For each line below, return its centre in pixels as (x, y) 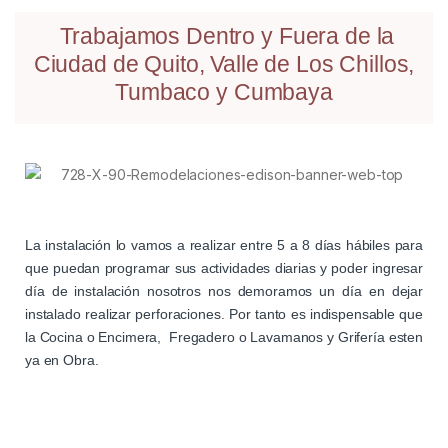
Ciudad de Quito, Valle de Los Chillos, (224, 63)
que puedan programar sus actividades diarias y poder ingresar (224, 268)
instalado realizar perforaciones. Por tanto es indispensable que (224, 314)
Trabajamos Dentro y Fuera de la (224, 35)
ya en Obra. (62, 360)
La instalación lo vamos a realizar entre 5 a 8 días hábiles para (224, 245)
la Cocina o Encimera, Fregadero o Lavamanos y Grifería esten (224, 337)
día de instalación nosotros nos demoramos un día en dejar (224, 291)
